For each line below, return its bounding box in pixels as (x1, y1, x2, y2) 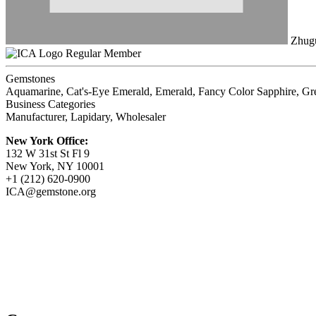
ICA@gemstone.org (6, 186, 96, 198)
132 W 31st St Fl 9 (6, 147, 90, 160)
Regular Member (66, 47, 141, 60)
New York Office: (6, 135, 88, 147)
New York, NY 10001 (6, 160, 104, 173)
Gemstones (6, 73, 55, 85)
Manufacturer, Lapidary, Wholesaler (6, 111, 166, 123)
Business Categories (6, 98, 95, 111)
